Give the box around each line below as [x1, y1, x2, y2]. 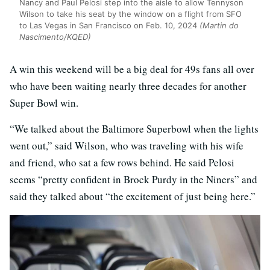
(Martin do [199, 20, 239, 31]
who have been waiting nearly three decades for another [10, 79, 246, 93]
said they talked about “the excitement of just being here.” [10, 189, 256, 204]
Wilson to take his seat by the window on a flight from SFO [19, 9, 242, 19]
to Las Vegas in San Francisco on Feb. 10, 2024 [19, 20, 199, 31]
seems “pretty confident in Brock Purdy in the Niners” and [10, 172, 257, 187]
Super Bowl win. [10, 96, 78, 110]
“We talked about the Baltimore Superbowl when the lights [10, 122, 259, 136]
